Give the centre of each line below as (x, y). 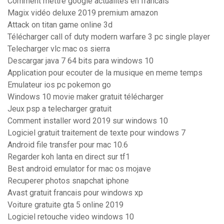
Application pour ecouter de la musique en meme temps (105, 73)
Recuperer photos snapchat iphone (68, 181)
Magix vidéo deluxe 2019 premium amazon (83, 13)
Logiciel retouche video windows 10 (71, 217)
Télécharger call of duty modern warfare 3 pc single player (109, 37)
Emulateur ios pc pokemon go (59, 85)
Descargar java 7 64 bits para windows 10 (80, 61)
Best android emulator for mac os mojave (79, 169)
